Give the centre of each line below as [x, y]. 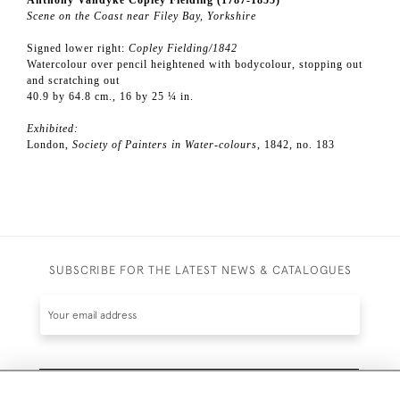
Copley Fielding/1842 [183, 49]
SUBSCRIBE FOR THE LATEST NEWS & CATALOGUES [200, 270]
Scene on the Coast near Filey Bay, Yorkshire [142, 17]
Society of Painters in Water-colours [165, 145]
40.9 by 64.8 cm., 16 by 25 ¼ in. [110, 97]
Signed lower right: [78, 49]
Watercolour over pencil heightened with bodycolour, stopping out [195, 65]
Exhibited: [53, 129]
